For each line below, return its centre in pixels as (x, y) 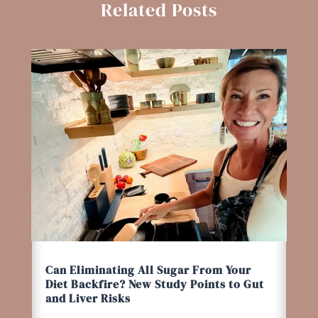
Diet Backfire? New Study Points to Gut (154, 284)
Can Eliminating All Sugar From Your (148, 269)
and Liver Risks (88, 298)
